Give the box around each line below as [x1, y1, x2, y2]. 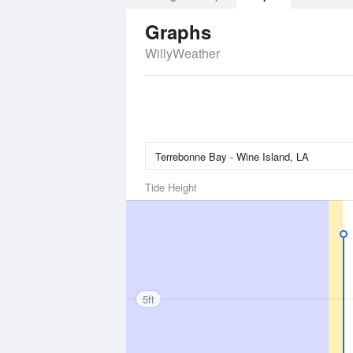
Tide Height [145, 180, 197, 195]
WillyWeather [145, 44, 220, 62]
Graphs [145, 18, 211, 45]
